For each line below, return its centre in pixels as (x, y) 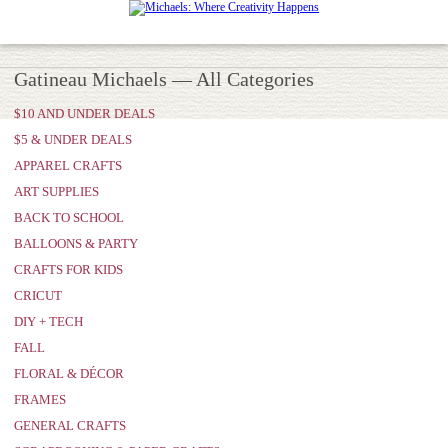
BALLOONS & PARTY (76, 243)
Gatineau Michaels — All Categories (164, 79)
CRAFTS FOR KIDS (68, 269)
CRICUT (38, 295)
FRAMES (40, 399)
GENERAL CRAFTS (70, 425)
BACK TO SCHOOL (69, 217)
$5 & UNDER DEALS (73, 139)
